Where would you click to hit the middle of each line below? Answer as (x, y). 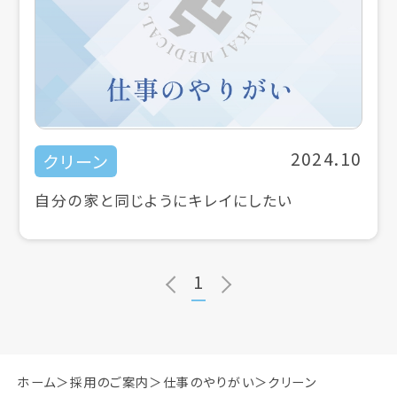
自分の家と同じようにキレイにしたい (164, 200)
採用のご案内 (109, 381)
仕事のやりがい (208, 381)
